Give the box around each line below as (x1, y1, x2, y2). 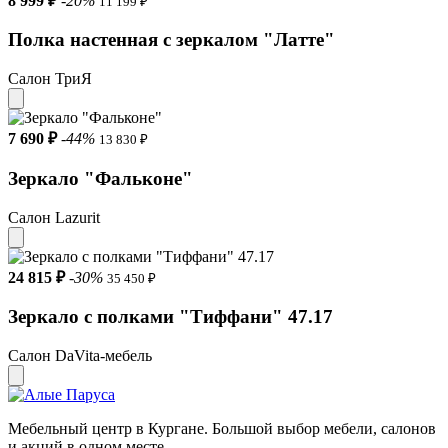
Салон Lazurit (8, 208, 100, 226)
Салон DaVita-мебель (8, 347, 152, 364)
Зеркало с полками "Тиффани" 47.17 (8, 306, 333, 328)
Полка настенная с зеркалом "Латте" (8, 29, 335, 51)
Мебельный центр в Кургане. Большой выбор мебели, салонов (8, 420, 436, 437)
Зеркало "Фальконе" (8, 167, 193, 189)
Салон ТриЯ (8, 70, 92, 88)
